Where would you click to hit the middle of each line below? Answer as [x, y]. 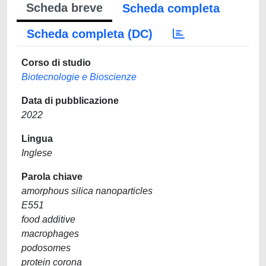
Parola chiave [52, 177]
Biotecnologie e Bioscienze [79, 77]
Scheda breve [64, 8]
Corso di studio [56, 63]
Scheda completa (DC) [90, 34]
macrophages [50, 234]
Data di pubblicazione [70, 101]
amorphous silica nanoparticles [87, 191]
